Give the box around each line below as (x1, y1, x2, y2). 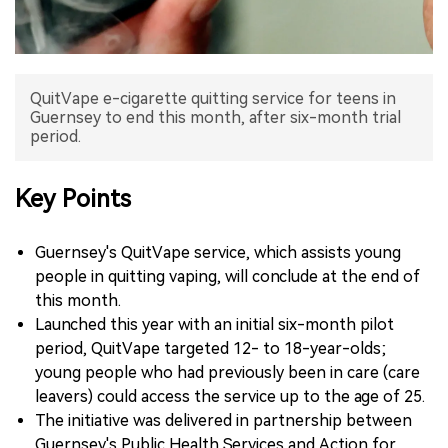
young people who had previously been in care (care (35, 362, 420, 382)
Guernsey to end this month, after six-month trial (30, 107, 401, 127)
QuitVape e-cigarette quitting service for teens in (30, 88, 396, 108)
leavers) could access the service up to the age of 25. (35, 386, 425, 406)
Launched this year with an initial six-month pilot (35, 314, 394, 334)
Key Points (15, 184, 138, 213)
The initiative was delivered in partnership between (35, 410, 412, 430)
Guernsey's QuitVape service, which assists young (35, 242, 401, 262)
